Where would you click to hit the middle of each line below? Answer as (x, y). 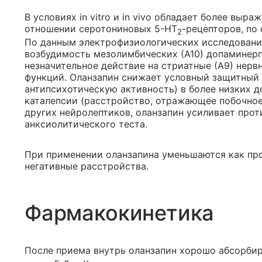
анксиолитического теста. (86, 124)
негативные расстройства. (87, 166)
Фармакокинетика (120, 213)
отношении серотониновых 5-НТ (101, 28)
